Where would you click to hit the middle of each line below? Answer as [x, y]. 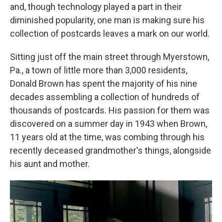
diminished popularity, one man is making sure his [107, 20]
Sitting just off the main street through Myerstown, [110, 57]
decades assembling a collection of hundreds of [105, 97]
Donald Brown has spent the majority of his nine [104, 83]
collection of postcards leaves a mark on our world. [110, 33]
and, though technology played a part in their [96, 7]
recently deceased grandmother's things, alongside [111, 150]
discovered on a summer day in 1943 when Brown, [109, 124]
